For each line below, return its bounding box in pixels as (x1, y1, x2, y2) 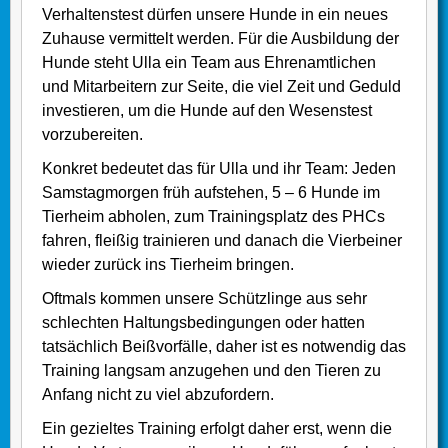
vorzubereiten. (42, 126, 151, 144)
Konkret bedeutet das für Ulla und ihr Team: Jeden (42, 160, 396, 178)
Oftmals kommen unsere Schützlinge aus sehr (42, 290, 367, 308)
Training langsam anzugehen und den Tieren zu (42, 362, 381, 380)
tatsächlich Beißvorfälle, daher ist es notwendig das (42, 338, 406, 356)
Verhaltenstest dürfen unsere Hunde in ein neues (42, 6, 388, 24)
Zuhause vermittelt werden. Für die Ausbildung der (42, 30, 399, 48)
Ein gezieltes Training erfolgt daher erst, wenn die (42, 420, 392, 438)
